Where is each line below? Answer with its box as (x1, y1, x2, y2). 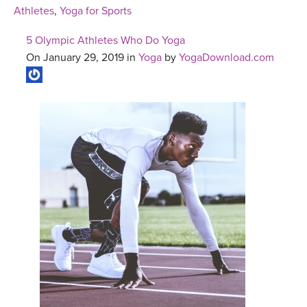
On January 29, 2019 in (26, 51, 138, 65)
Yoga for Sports (60, 4, 132, 19)
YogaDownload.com (179, 51, 274, 65)
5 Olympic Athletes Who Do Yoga (26, 34, 185, 48)
